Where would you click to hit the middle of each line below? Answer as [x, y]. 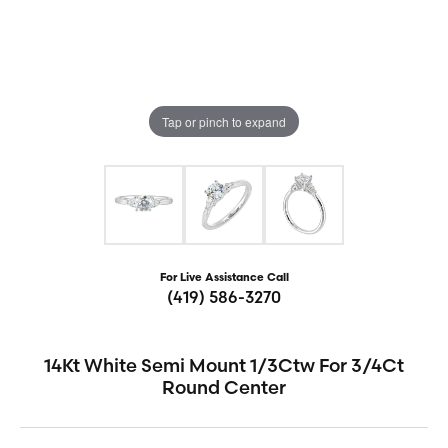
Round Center [224, 387]
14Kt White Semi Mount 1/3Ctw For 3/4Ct [224, 365]
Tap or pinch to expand [224, 121]
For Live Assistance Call [224, 278]
